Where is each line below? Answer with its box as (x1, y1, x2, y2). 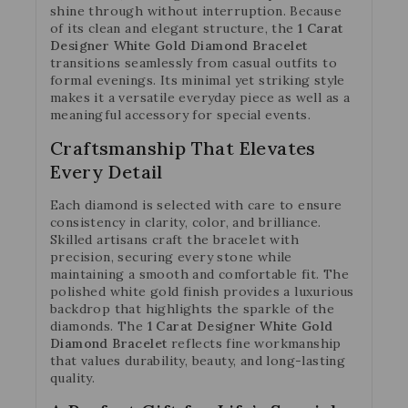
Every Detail (50, 159, 163, 183)
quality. (50, 369, 96, 386)
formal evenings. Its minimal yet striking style (50, 71, 345, 88)
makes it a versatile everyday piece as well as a (50, 88, 351, 106)
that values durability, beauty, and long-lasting (50, 352, 346, 369)
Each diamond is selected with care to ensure (50, 196, 342, 213)
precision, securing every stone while (50, 248, 292, 265)
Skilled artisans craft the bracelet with (50, 230, 299, 248)
